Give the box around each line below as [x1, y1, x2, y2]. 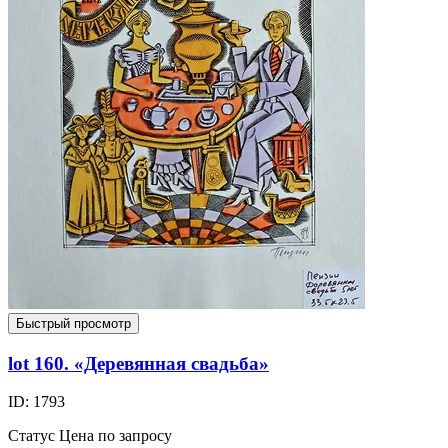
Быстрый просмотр [16, 315, 131, 331]
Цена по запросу [59, 427, 172, 445]
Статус [8, 427, 55, 445]
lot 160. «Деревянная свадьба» [8, 352, 269, 374]
